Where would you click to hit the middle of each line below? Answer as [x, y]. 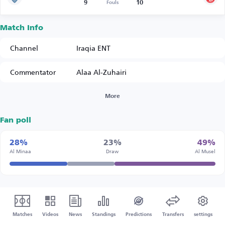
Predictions [139, 214]
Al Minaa [20, 151]
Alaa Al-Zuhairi [101, 72]
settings [203, 214]
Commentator [33, 72]
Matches [23, 214]
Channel [24, 48]
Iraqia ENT [93, 48]
